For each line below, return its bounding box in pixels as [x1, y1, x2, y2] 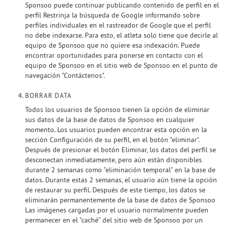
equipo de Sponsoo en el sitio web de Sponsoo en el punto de [25, 61, 217, 70]
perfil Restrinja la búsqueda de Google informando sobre [25, 11, 200, 20]
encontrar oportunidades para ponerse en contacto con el [25, 51, 203, 60]
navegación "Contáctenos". [25, 71, 105, 80]
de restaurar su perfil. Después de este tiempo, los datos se [25, 185, 205, 194]
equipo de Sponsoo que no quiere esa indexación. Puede [25, 41, 200, 50]
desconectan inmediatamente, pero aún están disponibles [25, 155, 202, 164]
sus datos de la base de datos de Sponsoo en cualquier [25, 115, 194, 124]
